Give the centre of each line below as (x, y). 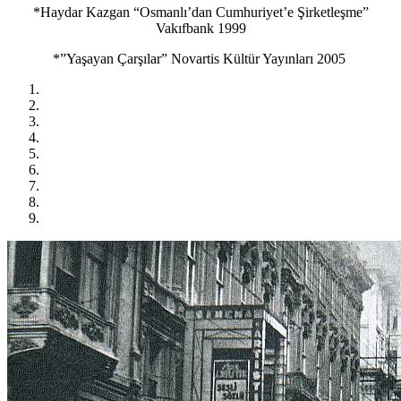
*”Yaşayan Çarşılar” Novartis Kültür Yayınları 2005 (200, 58)
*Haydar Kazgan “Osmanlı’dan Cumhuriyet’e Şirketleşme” (200, 12)
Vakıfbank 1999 (200, 28)
